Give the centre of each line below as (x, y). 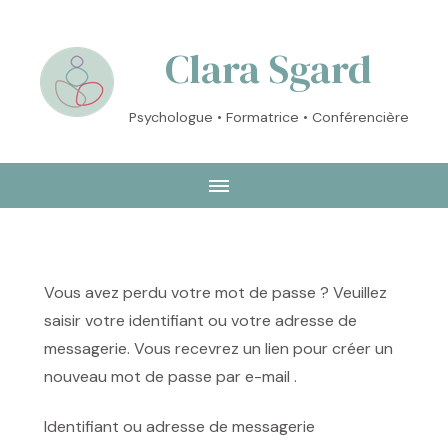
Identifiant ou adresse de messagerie (179, 426)
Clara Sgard (268, 69)
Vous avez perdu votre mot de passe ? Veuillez (215, 292)
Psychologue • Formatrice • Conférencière (268, 117)
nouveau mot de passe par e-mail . (170, 376)
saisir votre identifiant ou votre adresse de (200, 320)
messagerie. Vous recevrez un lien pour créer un (218, 348)
